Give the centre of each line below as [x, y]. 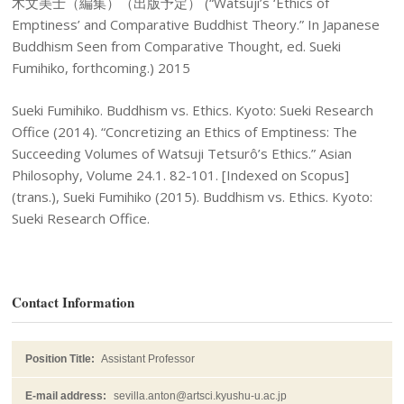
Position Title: [60, 358]
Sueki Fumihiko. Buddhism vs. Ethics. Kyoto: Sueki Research [193, 110]
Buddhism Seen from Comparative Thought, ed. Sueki [177, 46]
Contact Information [73, 302]
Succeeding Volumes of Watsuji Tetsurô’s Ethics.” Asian [182, 153]
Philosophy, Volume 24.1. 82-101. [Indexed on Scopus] [181, 174]
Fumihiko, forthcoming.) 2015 [101, 68]
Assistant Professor [148, 358]
